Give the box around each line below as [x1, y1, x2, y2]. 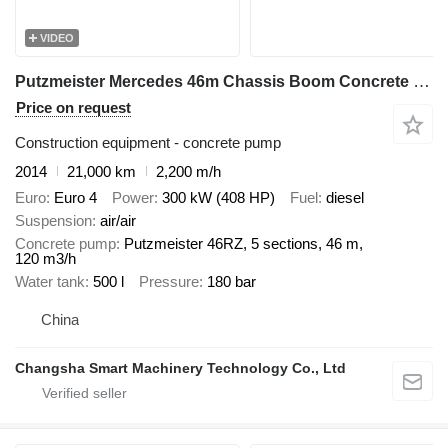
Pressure [139, 273, 199, 291]
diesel [326, 189, 364, 207]
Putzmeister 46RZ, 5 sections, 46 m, [124, 235, 363, 253]
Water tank [15, 273, 85, 291]
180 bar [207, 273, 256, 291]
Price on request [16, 98, 131, 116]
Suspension [15, 212, 92, 230]
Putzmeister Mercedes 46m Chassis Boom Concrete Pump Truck [413, 71, 430, 91]
